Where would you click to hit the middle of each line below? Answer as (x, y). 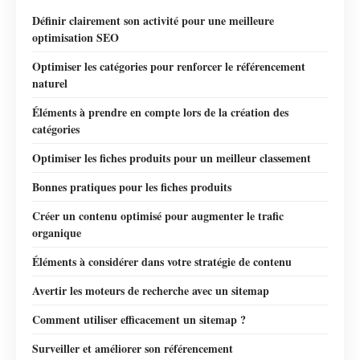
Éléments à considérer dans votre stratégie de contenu (162, 261)
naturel (50, 83)
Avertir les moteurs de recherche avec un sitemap (151, 290)
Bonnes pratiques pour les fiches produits (132, 186)
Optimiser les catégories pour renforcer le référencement (169, 66)
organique (57, 232)
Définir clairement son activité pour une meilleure (153, 20)
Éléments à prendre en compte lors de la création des (160, 112)
